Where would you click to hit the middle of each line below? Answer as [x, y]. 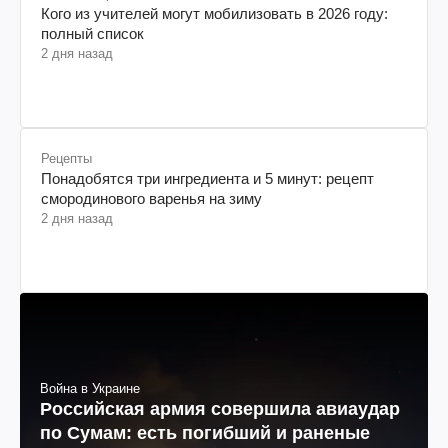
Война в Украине [90, 389]
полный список [92, 33]
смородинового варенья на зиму [151, 198]
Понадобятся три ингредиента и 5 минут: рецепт [207, 178]
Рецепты [66, 158]
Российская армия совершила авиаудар [220, 409]
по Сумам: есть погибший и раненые [205, 433]
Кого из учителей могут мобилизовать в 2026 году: [214, 13]
